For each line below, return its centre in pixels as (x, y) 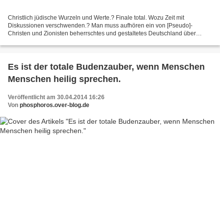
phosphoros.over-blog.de (55, 105)
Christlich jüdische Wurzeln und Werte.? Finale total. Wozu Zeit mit (96, 18)
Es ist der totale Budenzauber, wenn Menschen (106, 67)
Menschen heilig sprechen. (64, 79)
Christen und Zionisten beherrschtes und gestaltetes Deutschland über (102, 34)
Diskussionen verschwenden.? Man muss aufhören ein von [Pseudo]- (100, 26)
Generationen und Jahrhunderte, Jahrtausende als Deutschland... (95, 41)
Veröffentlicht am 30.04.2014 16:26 (56, 97)
